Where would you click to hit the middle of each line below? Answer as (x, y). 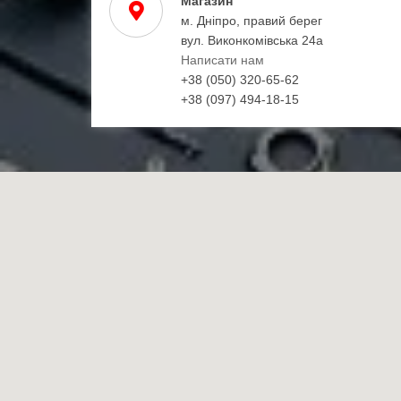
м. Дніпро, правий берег (252, 20)
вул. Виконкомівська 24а (252, 40)
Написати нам (222, 60)
